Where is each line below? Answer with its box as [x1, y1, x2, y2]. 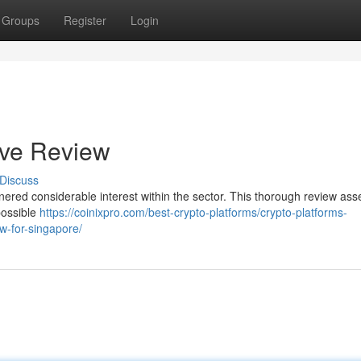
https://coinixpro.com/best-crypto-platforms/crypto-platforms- [39, 204, 347, 220]
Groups [2, 12, 39, 28]
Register [64, 12, 106, 28]
